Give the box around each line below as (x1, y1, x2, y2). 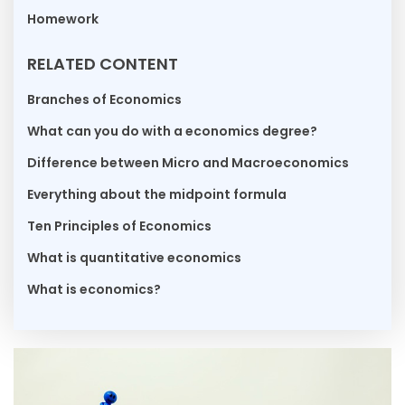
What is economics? (27, 280, 161, 299)
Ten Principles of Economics (27, 217, 212, 236)
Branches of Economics (27, 90, 182, 109)
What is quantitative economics (27, 249, 241, 268)
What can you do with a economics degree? (27, 122, 317, 141)
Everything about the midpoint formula (27, 185, 287, 204)
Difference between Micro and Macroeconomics (27, 154, 349, 173)
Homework (27, 10, 99, 29)
